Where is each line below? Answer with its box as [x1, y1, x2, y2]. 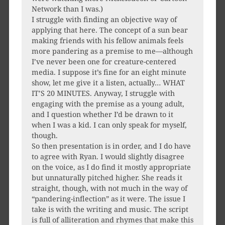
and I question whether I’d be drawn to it [31, 109, 173, 120]
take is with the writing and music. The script [31, 204, 188, 214]
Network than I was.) [31, 4, 103, 14]
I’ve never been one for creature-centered [31, 57, 176, 67]
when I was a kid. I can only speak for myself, [31, 120, 187, 130]
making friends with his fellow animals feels [31, 36, 183, 46]
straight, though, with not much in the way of [31, 183, 187, 193]
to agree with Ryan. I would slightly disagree [31, 152, 184, 162]
